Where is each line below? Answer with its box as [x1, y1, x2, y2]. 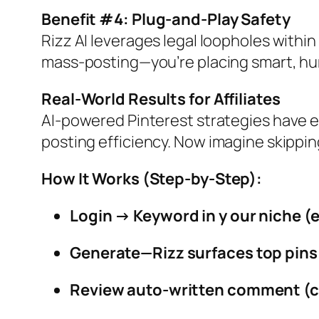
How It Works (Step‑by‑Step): [41, 168, 263, 190]
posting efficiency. [41, 131, 174, 153]
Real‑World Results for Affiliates [41, 88, 281, 110]
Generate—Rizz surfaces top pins [70, 242, 318, 264]
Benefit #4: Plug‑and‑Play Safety [41, 9, 291, 31]
